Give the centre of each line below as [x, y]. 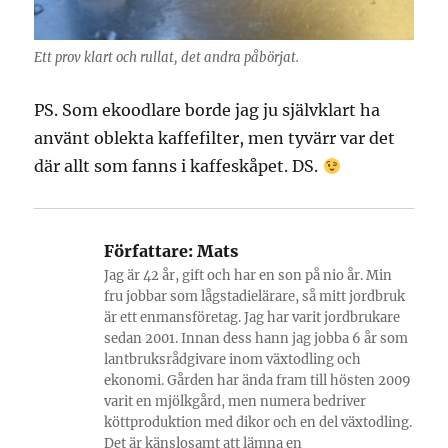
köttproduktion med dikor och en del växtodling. [258, 423]
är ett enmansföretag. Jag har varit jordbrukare [252, 318]
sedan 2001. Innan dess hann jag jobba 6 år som [256, 339]
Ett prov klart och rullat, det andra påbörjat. [167, 58]
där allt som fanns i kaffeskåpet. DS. [178, 166]
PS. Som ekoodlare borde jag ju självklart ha [207, 110]
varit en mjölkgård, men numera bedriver [235, 402]
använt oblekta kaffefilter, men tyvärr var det [215, 138]
